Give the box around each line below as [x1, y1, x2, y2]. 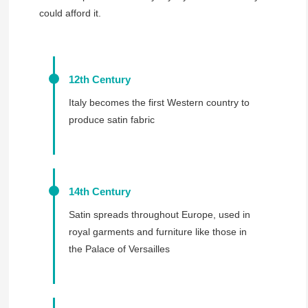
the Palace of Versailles [68, 243, 170, 254]
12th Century [68, 73, 131, 85]
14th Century [68, 185, 131, 197]
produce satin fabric [68, 113, 155, 125]
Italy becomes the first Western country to [68, 96, 250, 108]
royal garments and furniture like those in [68, 225, 247, 237]
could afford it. [38, 7, 101, 19]
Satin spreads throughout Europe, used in [68, 208, 250, 220]
